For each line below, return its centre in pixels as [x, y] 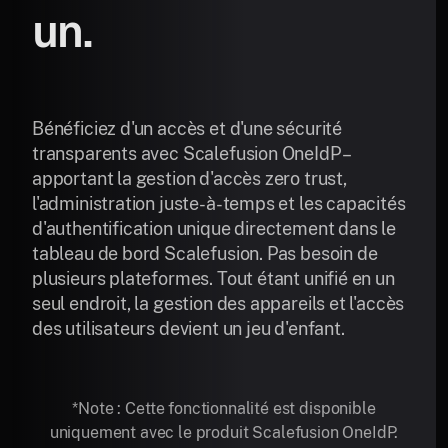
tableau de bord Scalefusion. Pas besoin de [205, 253]
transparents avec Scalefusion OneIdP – [191, 153]
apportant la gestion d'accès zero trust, [189, 178]
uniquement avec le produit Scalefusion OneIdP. [224, 432]
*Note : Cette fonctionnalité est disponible [224, 408]
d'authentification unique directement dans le [214, 228]
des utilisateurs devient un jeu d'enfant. [188, 328]
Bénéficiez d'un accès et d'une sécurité [187, 128]
